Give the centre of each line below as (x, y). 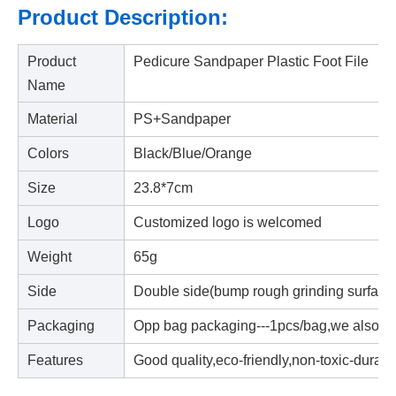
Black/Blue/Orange (193, 153)
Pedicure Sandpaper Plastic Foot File (251, 61)
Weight (49, 257)
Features (55, 360)
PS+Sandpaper (182, 119)
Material (54, 119)
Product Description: (123, 17)
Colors (48, 153)
